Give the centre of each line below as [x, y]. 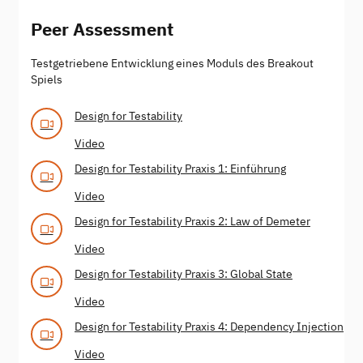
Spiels [47, 79]
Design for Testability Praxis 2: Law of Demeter [192, 221]
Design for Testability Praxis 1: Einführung [180, 168]
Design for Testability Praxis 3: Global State [184, 273]
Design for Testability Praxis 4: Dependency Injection [209, 326]
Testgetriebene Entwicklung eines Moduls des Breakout [172, 63]
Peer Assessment [102, 28]
